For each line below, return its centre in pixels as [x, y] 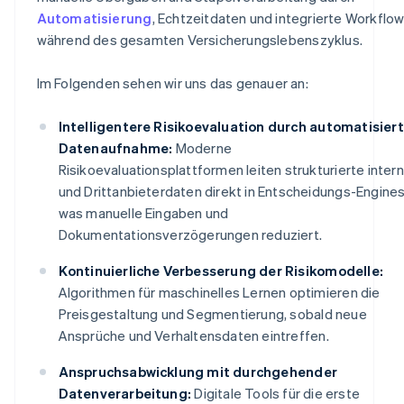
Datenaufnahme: [115, 147]
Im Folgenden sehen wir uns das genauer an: [172, 83]
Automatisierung [94, 18]
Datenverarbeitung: [125, 393]
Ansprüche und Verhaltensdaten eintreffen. [193, 335]
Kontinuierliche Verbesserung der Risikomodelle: [220, 270]
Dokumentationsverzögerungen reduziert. [190, 234]
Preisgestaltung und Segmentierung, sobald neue [212, 313]
